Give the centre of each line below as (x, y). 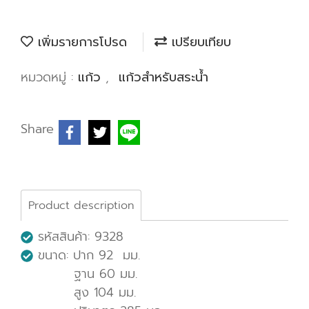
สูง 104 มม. (78, 292)
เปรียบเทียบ (199, 42)
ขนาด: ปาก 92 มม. (87, 255)
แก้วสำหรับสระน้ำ (163, 77)
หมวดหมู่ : (49, 77)
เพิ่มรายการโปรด (80, 42)
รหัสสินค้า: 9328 (78, 237)
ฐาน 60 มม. (79, 274)
